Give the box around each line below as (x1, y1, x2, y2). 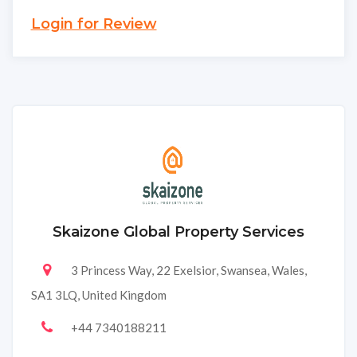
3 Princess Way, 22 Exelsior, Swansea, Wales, (70, 263, 307, 278)
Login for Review (30, 15, 157, 33)
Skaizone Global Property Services (53, 223, 304, 241)
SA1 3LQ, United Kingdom (30, 288, 167, 303)
